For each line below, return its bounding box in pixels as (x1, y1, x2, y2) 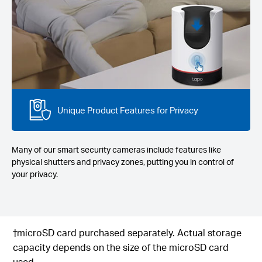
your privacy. (12, 168, 58, 180)
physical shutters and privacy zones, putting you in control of (12, 156, 234, 168)
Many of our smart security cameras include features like (12, 144, 221, 156)
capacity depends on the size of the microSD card (13, 240, 229, 253)
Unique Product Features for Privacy (57, 104, 198, 116)
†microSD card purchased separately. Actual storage (13, 226, 242, 239)
